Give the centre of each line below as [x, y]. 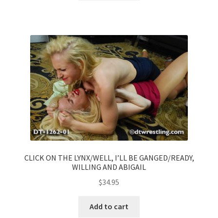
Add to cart [109, 207]
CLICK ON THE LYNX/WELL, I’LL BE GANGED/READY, [109, 157]
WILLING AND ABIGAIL [109, 167]
